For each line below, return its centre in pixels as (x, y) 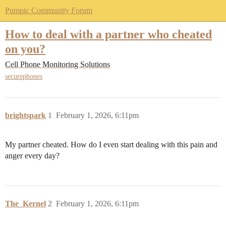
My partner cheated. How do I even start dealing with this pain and (111, 145)
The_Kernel (25, 204)
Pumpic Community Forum (49, 10)
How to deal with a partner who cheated (108, 34)
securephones (24, 77)
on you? (25, 49)
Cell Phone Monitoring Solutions (58, 65)
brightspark (25, 116)
